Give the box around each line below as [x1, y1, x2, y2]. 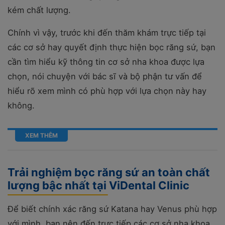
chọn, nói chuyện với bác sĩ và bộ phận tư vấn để [8, 71, 202, 81]
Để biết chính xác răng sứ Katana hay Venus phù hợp [8, 203, 217, 214]
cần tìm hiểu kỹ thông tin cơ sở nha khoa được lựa [8, 56, 204, 67]
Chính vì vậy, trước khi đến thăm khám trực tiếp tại [8, 27, 206, 38]
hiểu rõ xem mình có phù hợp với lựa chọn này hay [8, 85, 206, 96]
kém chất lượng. [8, 5, 71, 15]
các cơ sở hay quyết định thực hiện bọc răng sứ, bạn [8, 42, 215, 52]
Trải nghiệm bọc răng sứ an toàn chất [8, 165, 210, 179]
